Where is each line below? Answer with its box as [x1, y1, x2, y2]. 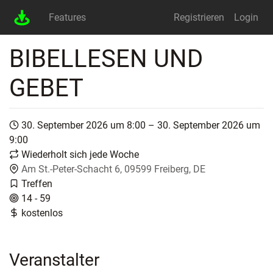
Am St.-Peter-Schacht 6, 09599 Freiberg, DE [21, 163, 205, 175]
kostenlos [21, 207, 63, 219]
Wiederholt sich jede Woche [21, 149, 139, 161]
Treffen [21, 178, 52, 190]
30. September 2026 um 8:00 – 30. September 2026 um [21, 119, 260, 132]
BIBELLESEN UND [9, 44, 203, 74]
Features [49, 11, 86, 23]
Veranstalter [9, 250, 99, 271]
